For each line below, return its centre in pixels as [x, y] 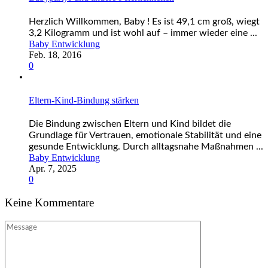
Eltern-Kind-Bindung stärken [84, 100]
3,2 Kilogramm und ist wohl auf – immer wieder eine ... [143, 33]
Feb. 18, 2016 [55, 54]
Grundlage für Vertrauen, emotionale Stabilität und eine [145, 135]
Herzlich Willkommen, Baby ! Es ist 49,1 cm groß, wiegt [144, 21]
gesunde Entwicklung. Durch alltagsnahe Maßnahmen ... [146, 147]
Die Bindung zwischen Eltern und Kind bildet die [130, 124]
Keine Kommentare [49, 202]
